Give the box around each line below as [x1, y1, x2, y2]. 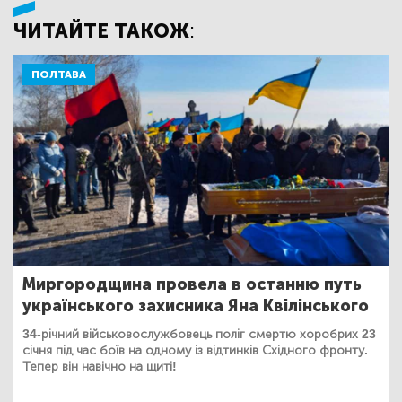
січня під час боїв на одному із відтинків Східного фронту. [22, 343, 368, 359]
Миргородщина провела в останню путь [22, 275, 362, 295]
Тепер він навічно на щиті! [22, 359, 177, 375]
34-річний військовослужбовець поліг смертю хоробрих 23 [22, 327, 376, 343]
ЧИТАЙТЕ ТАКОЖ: [13, 19, 195, 44]
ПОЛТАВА [31, 68, 86, 82]
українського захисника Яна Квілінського [22, 296, 369, 317]
